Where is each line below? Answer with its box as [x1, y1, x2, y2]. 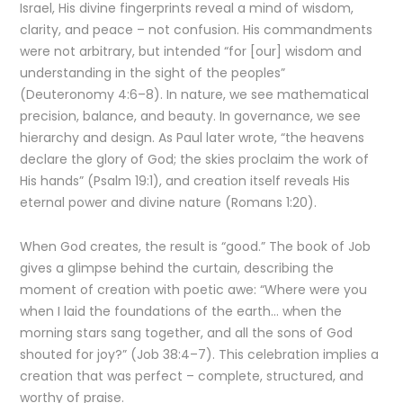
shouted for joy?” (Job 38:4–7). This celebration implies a [20, 345, 380, 363]
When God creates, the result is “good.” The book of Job [20, 237, 372, 255]
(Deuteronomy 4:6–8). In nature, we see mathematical [20, 85, 370, 103]
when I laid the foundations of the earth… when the [20, 302, 343, 320]
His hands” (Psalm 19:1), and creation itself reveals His [20, 172, 351, 190]
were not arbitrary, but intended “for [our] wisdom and [20, 42, 363, 60]
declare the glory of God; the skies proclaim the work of [20, 150, 370, 168]
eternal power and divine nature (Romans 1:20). [20, 193, 318, 211]
